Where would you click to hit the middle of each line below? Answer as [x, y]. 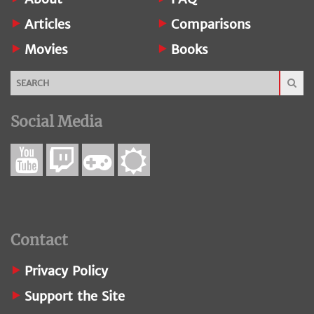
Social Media [56, 121]
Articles [48, 24]
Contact [39, 240]
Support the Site [75, 296]
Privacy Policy [66, 271]
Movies [46, 49]
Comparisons [211, 24]
